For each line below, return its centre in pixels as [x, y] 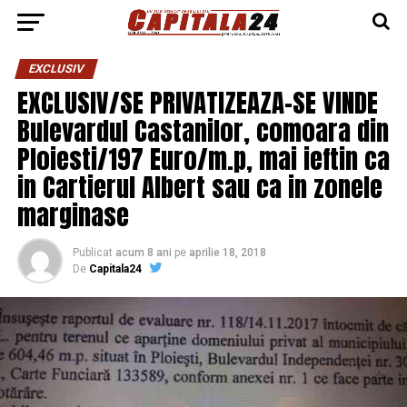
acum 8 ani [143, 253]
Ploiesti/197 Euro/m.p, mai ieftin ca [203, 159]
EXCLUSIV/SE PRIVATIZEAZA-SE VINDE [197, 102]
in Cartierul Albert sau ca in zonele [199, 187]
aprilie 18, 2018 [227, 253]
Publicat [92, 253]
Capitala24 [115, 269]
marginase [73, 215]
